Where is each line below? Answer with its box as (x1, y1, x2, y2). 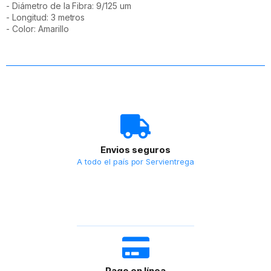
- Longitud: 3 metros (6, 11, 85, 22)
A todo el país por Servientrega (76, 156, 195, 166)
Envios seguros (100, 143, 171, 155)
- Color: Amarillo (6, 23, 69, 34)
